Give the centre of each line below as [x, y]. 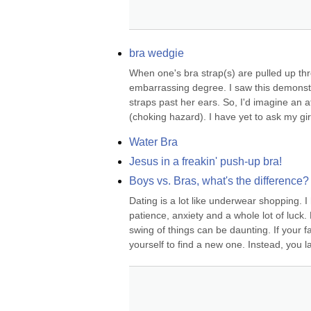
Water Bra [153, 142]
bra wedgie [157, 53]
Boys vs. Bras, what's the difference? [219, 181]
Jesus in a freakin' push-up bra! [205, 161]
